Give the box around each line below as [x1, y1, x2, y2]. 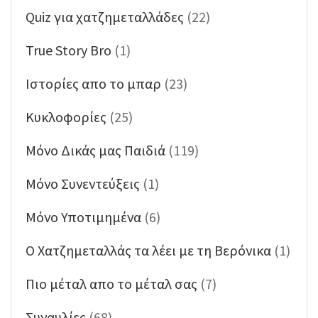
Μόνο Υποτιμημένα [26, 207, 141, 226]
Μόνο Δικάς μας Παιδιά [26, 141, 165, 159]
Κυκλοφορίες [26, 107, 106, 126]
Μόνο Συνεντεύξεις [26, 174, 140, 192]
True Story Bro [26, 40, 111, 59]
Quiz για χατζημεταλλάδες [26, 7, 184, 26]
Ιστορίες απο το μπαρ [26, 74, 161, 92]
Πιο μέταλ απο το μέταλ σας [26, 274, 197, 292]
